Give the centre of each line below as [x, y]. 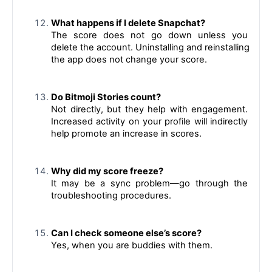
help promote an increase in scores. [126, 133]
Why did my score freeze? [107, 171]
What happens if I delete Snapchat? [128, 23]
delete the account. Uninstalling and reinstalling [150, 47]
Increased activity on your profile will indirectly [149, 121]
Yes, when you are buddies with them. [132, 245]
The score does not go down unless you [149, 35]
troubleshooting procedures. [111, 195]
